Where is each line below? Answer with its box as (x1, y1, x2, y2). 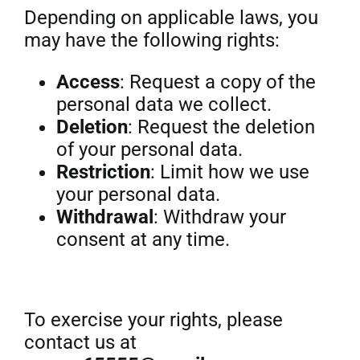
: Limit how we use (149, 161, 309, 183)
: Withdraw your (153, 206, 286, 228)
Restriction (55, 161, 150, 183)
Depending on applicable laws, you (23, 6, 318, 29)
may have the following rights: (23, 29, 280, 51)
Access (55, 71, 120, 93)
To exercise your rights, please (23, 309, 283, 331)
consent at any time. (55, 228, 230, 251)
